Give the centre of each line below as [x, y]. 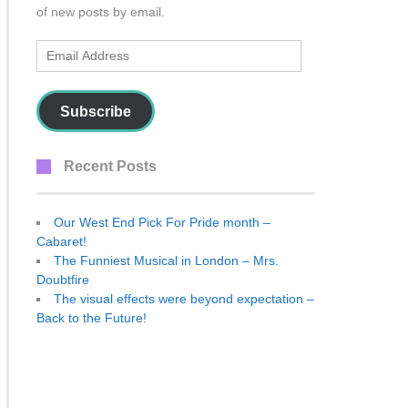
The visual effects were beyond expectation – [184, 299]
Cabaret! [61, 241]
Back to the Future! [92, 318]
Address [61, 67]
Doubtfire [63, 280]
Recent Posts [110, 166]
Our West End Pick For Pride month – [162, 222]
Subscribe [95, 111]
